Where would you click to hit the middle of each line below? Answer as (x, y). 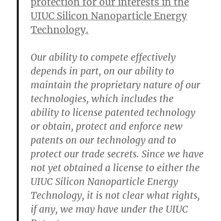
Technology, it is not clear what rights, (115, 195)
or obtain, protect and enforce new (107, 126)
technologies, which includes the (102, 99)
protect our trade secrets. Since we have (117, 154)
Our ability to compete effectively (103, 57)
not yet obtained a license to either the (115, 168)
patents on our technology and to (104, 140)
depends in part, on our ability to (103, 71)
